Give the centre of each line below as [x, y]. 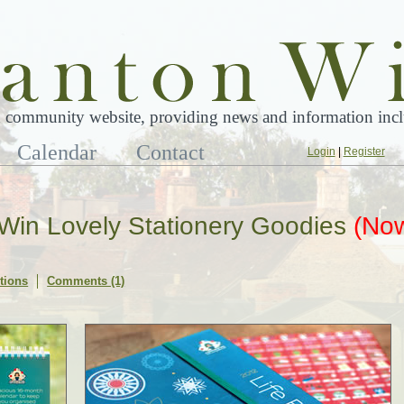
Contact [171, 152]
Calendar [57, 152]
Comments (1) [86, 281]
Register [364, 151]
